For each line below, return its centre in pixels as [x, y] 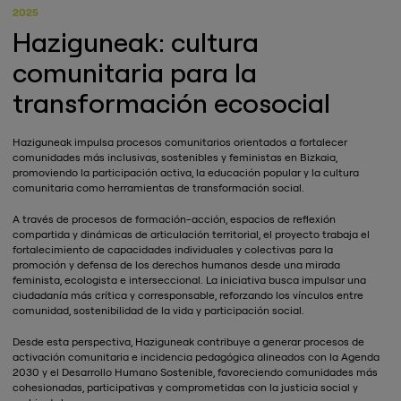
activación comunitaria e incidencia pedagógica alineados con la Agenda [196, 357]
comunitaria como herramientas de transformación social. [160, 188]
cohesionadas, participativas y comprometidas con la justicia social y [185, 388]
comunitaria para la [135, 73]
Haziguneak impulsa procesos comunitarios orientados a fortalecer [180, 142]
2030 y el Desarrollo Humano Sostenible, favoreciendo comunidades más [195, 372]
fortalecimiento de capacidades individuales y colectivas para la [173, 250]
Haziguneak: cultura [136, 43]
